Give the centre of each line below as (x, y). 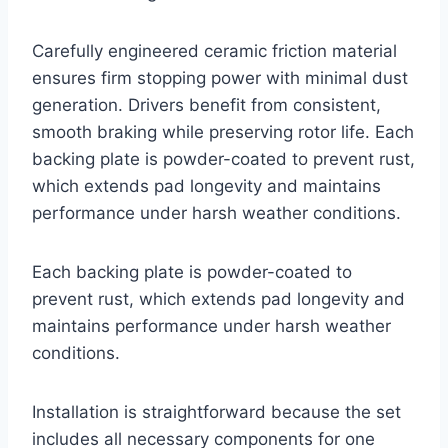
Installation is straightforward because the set (216, 412)
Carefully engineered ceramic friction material (214, 51)
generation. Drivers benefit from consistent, (206, 105)
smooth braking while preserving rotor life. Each (223, 132)
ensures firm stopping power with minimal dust (220, 78)
